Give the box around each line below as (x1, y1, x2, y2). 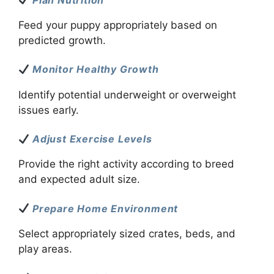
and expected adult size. (18, 173, 140, 186)
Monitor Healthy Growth (29, 63, 159, 76)
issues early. (18, 103, 79, 116)
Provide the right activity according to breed (18, 158, 234, 171)
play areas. (18, 242, 72, 255)
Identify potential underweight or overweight (18, 88, 236, 101)
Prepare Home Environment (29, 202, 179, 215)
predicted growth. (18, 34, 106, 46)
